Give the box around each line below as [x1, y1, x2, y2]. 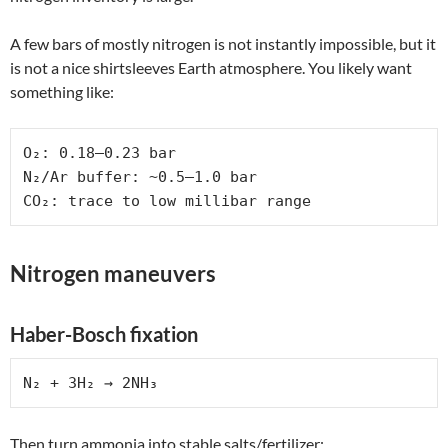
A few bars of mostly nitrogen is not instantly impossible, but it [10, 33, 436, 53]
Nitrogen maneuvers [10, 259, 216, 287]
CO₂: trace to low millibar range [23, 191, 311, 210]
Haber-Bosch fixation [10, 321, 198, 346]
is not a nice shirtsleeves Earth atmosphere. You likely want [10, 57, 412, 77]
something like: [10, 81, 114, 101]
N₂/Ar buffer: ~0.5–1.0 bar [23, 167, 257, 186]
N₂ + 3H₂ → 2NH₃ [23, 373, 158, 392]
